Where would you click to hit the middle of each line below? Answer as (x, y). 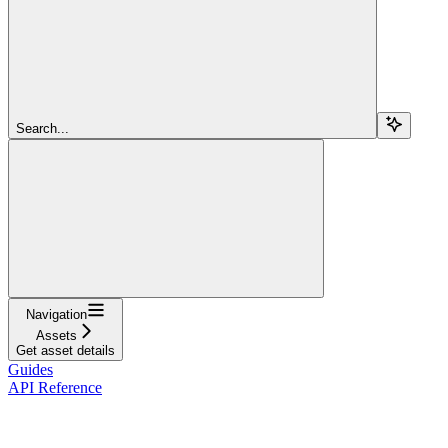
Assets (56, 335)
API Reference (55, 387)
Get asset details (65, 350)
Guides (30, 369)
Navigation (56, 314)
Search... (42, 128)
